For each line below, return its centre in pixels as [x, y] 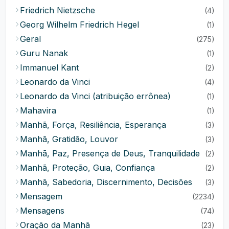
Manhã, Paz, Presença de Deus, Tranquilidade [110, 153]
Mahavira [38, 110]
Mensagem [41, 196]
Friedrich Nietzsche [58, 10]
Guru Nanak [44, 53]
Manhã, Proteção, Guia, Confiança [87, 168]
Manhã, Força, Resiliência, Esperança [93, 125]
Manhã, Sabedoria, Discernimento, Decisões [106, 182]
